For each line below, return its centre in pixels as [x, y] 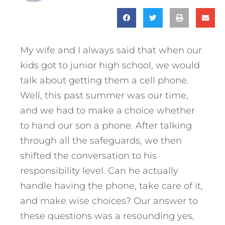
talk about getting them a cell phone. [104, 80]
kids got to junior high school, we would [110, 65]
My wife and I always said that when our [111, 50]
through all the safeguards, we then [101, 140]
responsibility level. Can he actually [99, 171]
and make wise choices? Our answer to [109, 201]
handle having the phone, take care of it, [111, 186]
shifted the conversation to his [88, 155]
